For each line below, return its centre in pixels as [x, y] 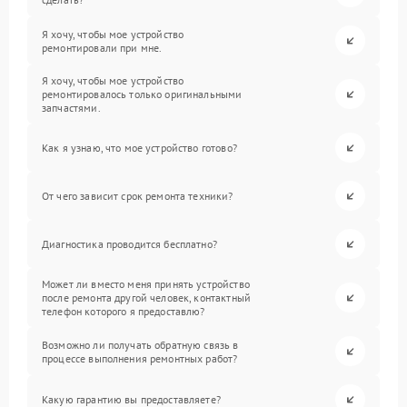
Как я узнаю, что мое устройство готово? [139, 148]
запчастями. [71, 108]
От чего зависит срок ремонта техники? [138, 196]
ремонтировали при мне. [102, 47]
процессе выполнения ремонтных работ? [140, 358]
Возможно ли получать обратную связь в [140, 344]
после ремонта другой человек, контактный [146, 298]
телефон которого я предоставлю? [124, 311]
